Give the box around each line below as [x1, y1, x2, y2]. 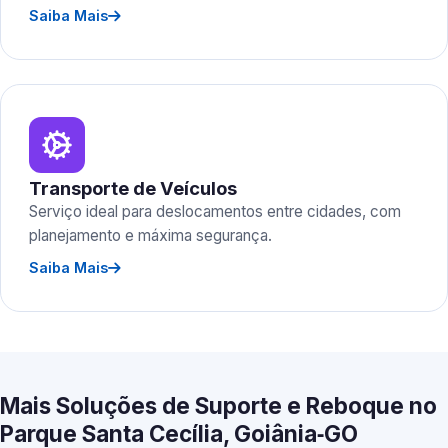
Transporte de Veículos [29, 177, 237, 199]
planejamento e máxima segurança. [29, 226, 272, 245]
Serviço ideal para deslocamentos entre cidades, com [29, 202, 401, 221]
